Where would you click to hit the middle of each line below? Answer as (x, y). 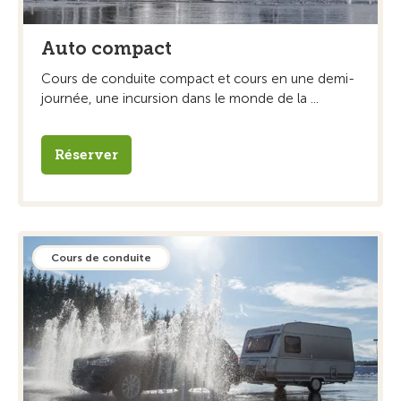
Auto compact (107, 49)
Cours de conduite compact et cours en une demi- (198, 79)
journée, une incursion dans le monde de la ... (180, 99)
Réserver (86, 155)
